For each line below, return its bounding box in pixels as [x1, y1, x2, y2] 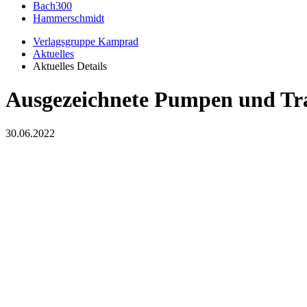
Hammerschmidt [33, 12, 104, 24]
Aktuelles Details [33, 60, 107, 72]
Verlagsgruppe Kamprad [33, 36, 138, 47]
